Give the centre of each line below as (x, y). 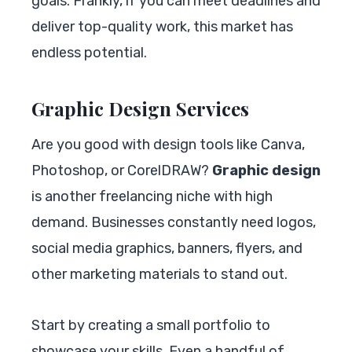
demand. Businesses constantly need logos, (174, 222)
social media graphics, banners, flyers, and (167, 248)
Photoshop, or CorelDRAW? (122, 170)
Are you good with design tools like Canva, (168, 144)
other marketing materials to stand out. (159, 274)
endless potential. (89, 52)
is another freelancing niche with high (152, 196)
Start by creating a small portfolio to (151, 325)
